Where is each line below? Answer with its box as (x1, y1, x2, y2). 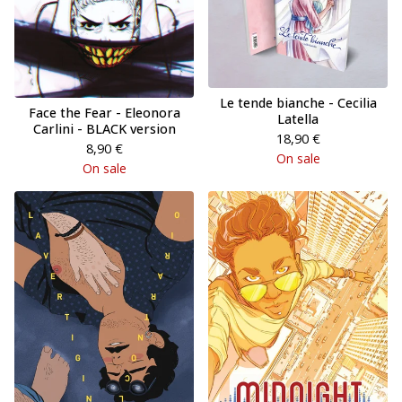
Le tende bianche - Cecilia (219, 94, 377, 112)
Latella (277, 110, 319, 128)
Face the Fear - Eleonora (28, 104, 180, 122)
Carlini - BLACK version (32, 120, 176, 138)
